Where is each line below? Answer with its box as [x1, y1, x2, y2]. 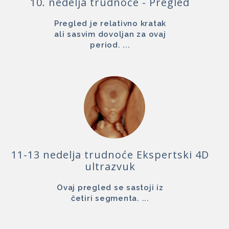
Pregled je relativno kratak [54, 19, 167, 29]
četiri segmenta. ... [71, 194, 149, 203]
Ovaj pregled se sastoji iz [57, 183, 164, 193]
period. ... [90, 40, 130, 50]
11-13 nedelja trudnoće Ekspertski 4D [11, 148, 209, 162]
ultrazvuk [84, 159, 135, 174]
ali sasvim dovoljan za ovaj [54, 30, 166, 39]
